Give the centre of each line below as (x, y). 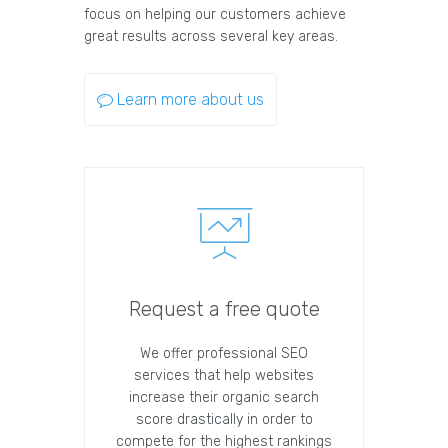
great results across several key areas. (211, 37)
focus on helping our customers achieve (215, 15)
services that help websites (224, 376)
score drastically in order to (224, 420)
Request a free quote (224, 309)
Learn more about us (190, 100)
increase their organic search (224, 398)
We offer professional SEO (224, 354)
